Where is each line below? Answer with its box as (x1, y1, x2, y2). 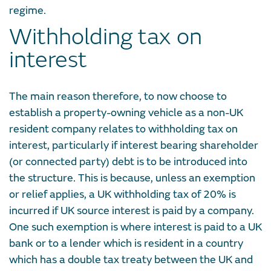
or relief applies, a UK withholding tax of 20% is (9, 187, 236, 201)
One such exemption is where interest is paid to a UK (9, 220, 262, 234)
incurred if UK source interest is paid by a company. (9, 203, 254, 218)
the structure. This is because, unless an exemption (9, 171, 255, 185)
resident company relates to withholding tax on (9, 122, 238, 136)
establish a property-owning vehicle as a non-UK (9, 105, 243, 120)
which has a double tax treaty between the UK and (9, 252, 253, 267)
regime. (9, 4, 46, 18)
